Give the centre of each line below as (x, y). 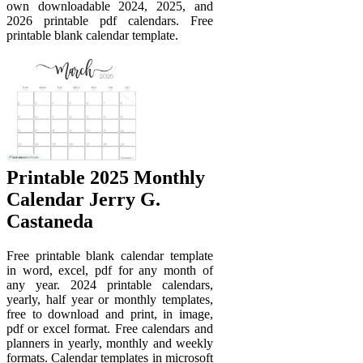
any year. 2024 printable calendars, (110, 285)
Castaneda (50, 222)
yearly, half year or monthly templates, (110, 300)
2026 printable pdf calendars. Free (110, 20)
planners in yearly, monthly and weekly (110, 344)
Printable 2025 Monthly (106, 178)
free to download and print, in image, (110, 314)
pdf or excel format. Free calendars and (110, 329)
